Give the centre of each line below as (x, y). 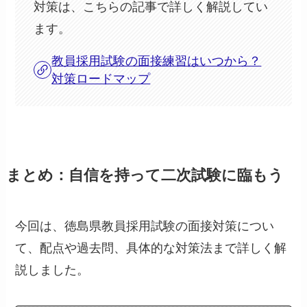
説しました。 (52, 270)
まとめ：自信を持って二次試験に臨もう (145, 176)
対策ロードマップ (101, 79)
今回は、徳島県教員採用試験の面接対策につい (145, 226)
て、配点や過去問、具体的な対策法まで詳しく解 (151, 248)
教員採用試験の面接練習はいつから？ (157, 61)
